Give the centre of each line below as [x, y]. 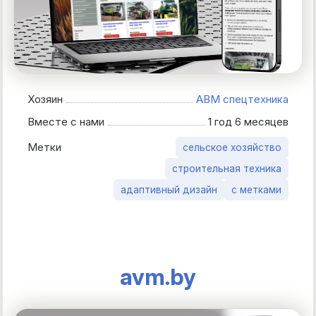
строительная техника [227, 168]
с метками [256, 189]
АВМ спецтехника [242, 99]
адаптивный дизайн [169, 189]
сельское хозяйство [232, 147]
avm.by [158, 276]
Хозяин [49, 99]
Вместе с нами [69, 121]
